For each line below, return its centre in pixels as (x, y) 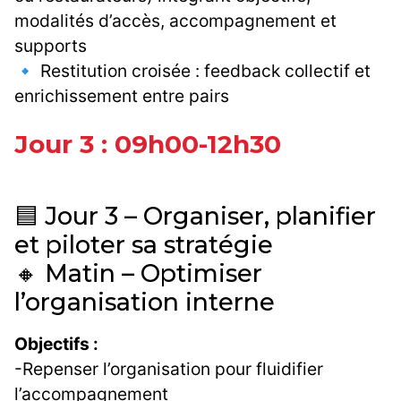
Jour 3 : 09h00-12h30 (148, 145)
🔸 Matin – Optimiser (138, 274)
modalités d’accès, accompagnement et (175, 21)
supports (51, 46)
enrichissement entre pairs (122, 96)
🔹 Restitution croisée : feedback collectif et (192, 71)
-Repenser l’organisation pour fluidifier (169, 369)
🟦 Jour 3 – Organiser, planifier (195, 217)
